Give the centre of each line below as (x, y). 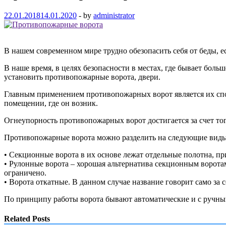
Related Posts (27, 219)
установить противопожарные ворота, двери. (82, 77)
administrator (114, 15)
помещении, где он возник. (51, 103)
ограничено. (25, 173)
